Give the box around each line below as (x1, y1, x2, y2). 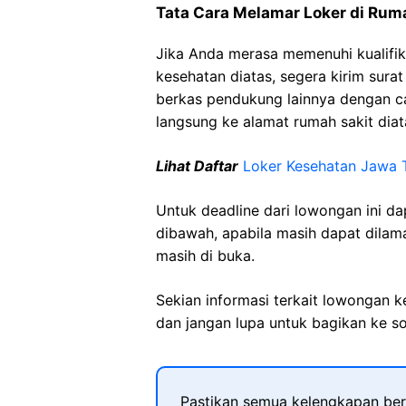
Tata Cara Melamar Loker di (156, 4, 368, 22)
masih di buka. (156, 246, 255, 265)
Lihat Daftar (156, 157, 238, 175)
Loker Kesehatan (243, 157, 361, 175)
